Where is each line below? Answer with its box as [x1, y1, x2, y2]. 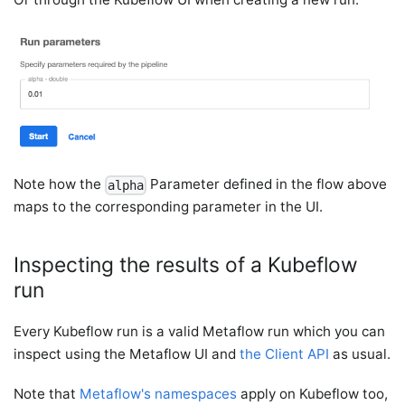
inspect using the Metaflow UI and [14, 345, 240, 363]
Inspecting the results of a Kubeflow [14, 252, 359, 278]
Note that [14, 385, 80, 403]
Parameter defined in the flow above [146, 175, 388, 193]
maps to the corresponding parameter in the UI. [14, 198, 324, 216]
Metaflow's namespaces [80, 385, 238, 403]
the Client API [240, 345, 330, 363]
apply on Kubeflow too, [237, 385, 389, 403]
